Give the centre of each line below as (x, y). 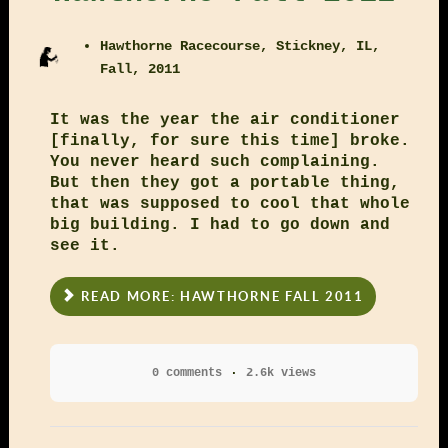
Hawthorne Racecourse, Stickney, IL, (240, 46)
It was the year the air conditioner (224, 120)
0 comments (186, 373)
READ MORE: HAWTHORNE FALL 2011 (219, 297)
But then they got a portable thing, (224, 183)
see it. (84, 246)
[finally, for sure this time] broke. (229, 141)
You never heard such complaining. (214, 162)
